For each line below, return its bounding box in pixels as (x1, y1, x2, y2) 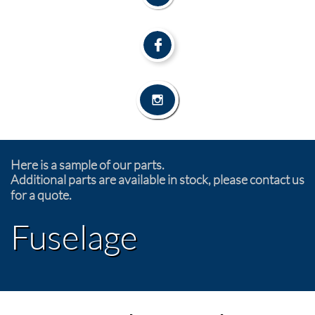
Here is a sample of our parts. (11, 157, 167, 172)
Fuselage (11, 216, 138, 257)
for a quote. (11, 187, 72, 202)
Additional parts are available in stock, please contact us (11, 172, 304, 187)
